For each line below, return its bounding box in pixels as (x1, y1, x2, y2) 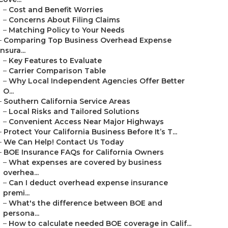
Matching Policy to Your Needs (9, 25, 125, 35)
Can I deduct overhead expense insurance (9, 178, 168, 187)
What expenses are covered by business (9, 158, 162, 167)
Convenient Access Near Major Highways (9, 117, 164, 126)
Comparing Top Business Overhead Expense (4, 36, 172, 45)
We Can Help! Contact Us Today (4, 137, 124, 147)
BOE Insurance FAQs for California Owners (4, 148, 164, 157)
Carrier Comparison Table (9, 66, 106, 75)
